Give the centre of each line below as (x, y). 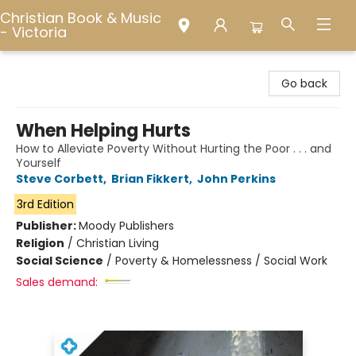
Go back (304, 83)
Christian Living (118, 243)
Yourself (39, 163)
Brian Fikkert (150, 179)
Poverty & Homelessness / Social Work (221, 261)
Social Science (60, 261)
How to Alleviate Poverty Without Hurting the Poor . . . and (174, 149)
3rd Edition (45, 204)
